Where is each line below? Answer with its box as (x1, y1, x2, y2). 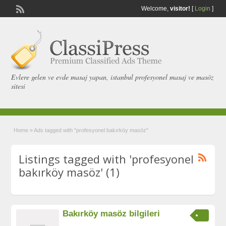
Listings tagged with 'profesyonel (19, 151, 194, 166)
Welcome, (141, 5, 170, 12)
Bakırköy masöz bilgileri (63, 209, 160, 219)
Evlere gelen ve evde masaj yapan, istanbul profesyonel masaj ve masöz (11, 72, 214, 82)
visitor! (169, 5, 190, 12)
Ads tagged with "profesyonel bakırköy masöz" (34, 127, 149, 133)
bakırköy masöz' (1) (19, 164, 120, 180)
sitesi (11, 81, 26, 91)
